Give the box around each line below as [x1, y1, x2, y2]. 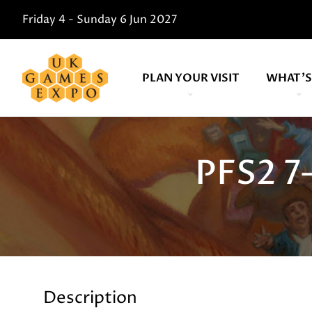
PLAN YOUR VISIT [141, 70, 240, 86]
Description [43, 287, 137, 309]
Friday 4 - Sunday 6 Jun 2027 [22, 12, 177, 27]
